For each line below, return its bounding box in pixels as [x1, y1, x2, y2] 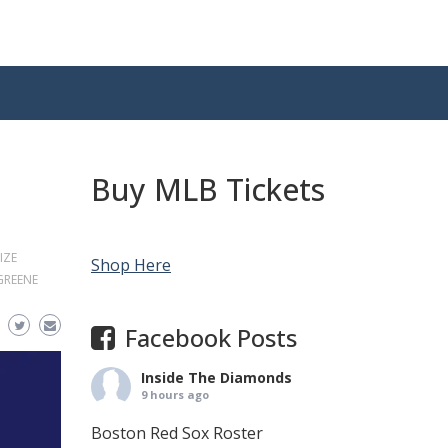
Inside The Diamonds [141, 368, 292, 387]
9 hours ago [141, 387, 209, 402]
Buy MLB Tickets [91, 169, 325, 210]
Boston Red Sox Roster [91, 422, 263, 444]
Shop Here [91, 254, 171, 276]
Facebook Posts [125, 321, 297, 354]
